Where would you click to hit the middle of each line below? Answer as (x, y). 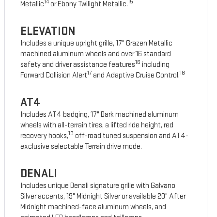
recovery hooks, (45, 136)
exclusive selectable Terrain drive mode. (81, 147)
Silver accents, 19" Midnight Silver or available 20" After (103, 197)
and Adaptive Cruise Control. (136, 76)
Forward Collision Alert (54, 76)
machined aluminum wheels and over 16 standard (96, 54)
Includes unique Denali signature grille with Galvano (98, 186)
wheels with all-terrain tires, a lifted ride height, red (97, 125)
